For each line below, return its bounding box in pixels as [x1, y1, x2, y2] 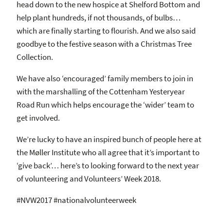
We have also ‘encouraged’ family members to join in [17, 73, 193, 84]
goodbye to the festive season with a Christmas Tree [17, 38, 192, 49]
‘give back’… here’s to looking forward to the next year [17, 160, 199, 171]
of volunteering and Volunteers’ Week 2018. [17, 173, 161, 184]
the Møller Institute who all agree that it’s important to [17, 146, 200, 158]
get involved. [17, 112, 60, 123]
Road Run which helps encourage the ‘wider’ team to [17, 99, 194, 110]
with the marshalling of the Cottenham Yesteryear [17, 86, 185, 97]
